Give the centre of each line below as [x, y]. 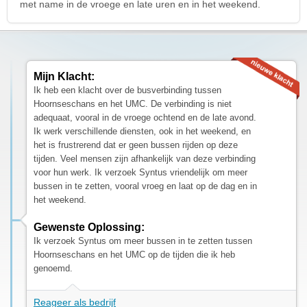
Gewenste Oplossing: [89, 227]
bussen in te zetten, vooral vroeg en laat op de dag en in [145, 186]
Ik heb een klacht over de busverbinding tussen [127, 90]
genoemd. [53, 268]
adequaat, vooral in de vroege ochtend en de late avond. [145, 117]
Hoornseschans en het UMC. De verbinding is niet [133, 103]
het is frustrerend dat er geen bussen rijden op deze [136, 145]
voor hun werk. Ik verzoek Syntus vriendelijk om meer [140, 172]
